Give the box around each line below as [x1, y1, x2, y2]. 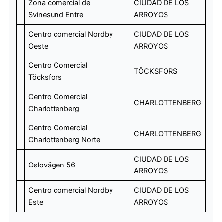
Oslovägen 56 [28, 160, 75, 169]
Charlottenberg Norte [28, 135, 100, 144]
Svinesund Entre [28, 10, 83, 19]
